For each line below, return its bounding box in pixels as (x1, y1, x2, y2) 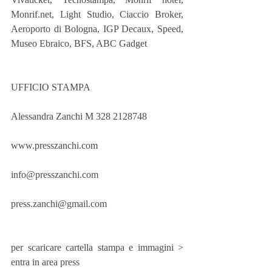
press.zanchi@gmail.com (11, 199, 107, 209)
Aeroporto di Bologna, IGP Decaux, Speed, (11, 24, 183, 35)
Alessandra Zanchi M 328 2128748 (11, 111, 147, 122)
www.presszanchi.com (11, 140, 98, 151)
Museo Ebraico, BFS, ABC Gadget (11, 38, 147, 49)
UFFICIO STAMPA (11, 82, 90, 93)
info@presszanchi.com (11, 169, 98, 180)
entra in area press (11, 257, 80, 268)
